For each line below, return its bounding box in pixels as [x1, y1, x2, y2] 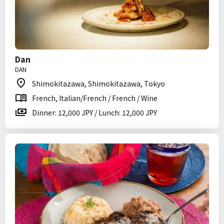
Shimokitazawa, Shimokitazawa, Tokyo [32, 78, 165, 88]
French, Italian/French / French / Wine [32, 93, 157, 103]
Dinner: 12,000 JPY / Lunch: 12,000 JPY [32, 107, 157, 117]
